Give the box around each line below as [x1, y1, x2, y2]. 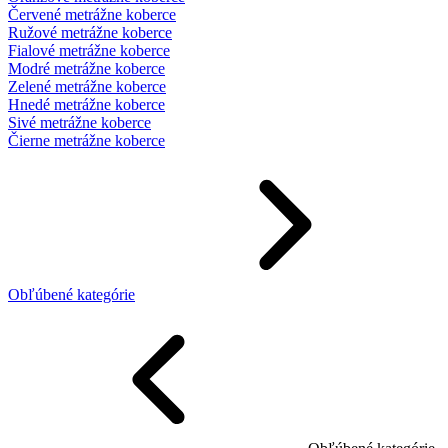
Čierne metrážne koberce [8, 132, 165, 149]
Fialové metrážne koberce [8, 42, 170, 59]
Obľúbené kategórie [8, 286, 135, 303]
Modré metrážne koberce [8, 60, 165, 77]
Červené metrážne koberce [8, 6, 176, 23]
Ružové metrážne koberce [8, 24, 172, 41]
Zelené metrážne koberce [8, 78, 166, 95]
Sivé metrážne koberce [8, 114, 151, 131]
